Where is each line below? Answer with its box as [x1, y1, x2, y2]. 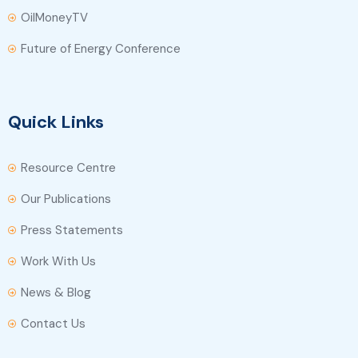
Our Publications [21, 191, 111, 207]
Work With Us [21, 253, 96, 269]
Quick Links [8, 110, 104, 133]
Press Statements [21, 222, 123, 238]
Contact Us [21, 316, 86, 332]
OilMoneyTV [21, 10, 88, 26]
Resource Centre [21, 160, 116, 176]
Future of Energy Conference [21, 41, 181, 57]
